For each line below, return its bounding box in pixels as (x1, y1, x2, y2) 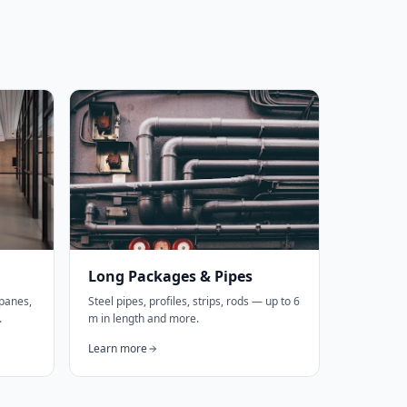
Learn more (88, 341, 147, 356)
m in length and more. (88, 311, 199, 326)
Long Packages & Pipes (88, 266, 253, 286)
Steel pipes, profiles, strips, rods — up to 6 (88, 293, 300, 309)
